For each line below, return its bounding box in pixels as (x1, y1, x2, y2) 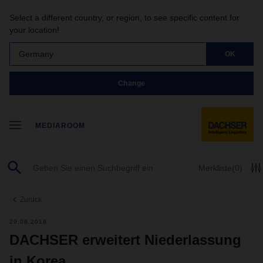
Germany (19, 49, 53, 59)
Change (117, 79, 146, 87)
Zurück (20, 195, 42, 204)
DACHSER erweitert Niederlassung (9, 232, 241, 248)
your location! (9, 25, 59, 35)
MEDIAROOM (35, 122, 85, 130)
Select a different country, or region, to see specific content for (9, 13, 240, 22)
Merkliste (198, 163, 232, 173)
